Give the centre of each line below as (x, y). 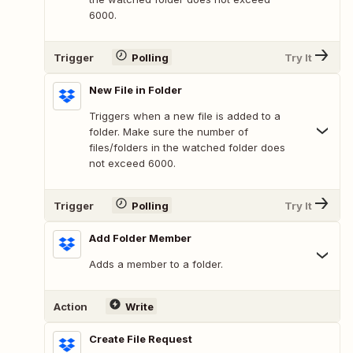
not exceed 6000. (132, 163)
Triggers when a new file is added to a (185, 116)
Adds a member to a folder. (156, 264)
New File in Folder (136, 90)
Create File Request (141, 339)
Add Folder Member (140, 238)
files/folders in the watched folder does (187, 148)
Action (71, 306)
